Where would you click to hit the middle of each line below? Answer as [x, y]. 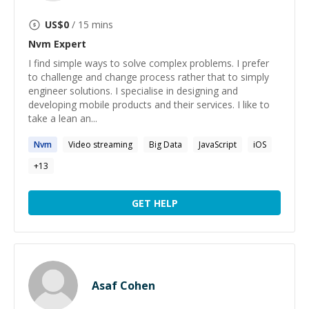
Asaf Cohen [123, 286]
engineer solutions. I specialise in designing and [133, 91]
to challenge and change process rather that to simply [149, 77]
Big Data [166, 144]
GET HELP [154, 203]
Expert [69, 44]
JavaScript [218, 144]
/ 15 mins [91, 24]
